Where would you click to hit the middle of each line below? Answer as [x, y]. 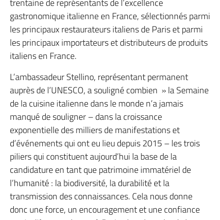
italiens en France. [43, 55]
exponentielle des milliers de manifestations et [95, 130]
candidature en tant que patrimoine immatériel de [100, 169]
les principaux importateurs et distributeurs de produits [109, 42]
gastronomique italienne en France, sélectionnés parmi [110, 16]
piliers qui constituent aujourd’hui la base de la [93, 156]
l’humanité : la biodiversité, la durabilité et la [90, 183]
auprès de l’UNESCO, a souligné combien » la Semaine [109, 90]
